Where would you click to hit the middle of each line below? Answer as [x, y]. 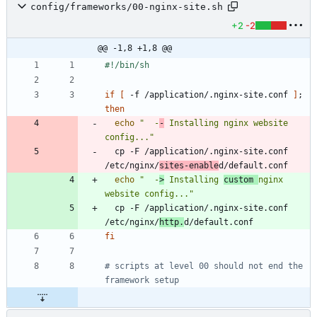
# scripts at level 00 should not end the [204, 266]
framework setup [142, 281]
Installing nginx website [226, 123]
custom [241, 180]
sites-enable [189, 166]
